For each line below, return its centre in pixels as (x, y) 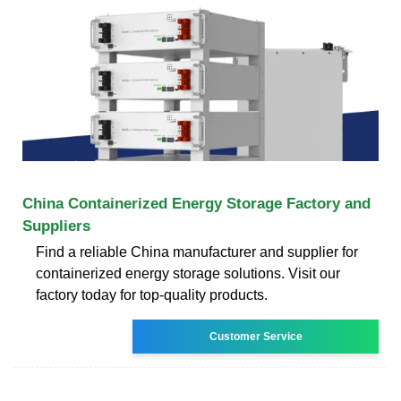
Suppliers (56, 226)
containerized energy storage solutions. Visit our (188, 273)
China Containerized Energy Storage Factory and (196, 203)
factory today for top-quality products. (152, 294)
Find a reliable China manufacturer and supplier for (197, 252)
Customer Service (256, 336)
